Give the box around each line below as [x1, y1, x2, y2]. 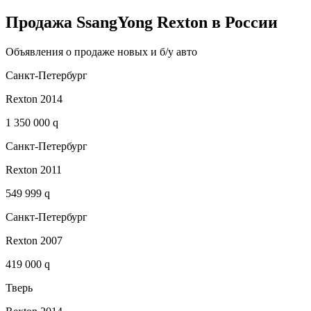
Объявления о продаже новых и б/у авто [6, 45, 197, 58]
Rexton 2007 [6, 234, 62, 246]
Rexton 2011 [6, 163, 62, 176]
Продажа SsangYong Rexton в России [6, 12, 278, 31]
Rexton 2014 [6, 92, 62, 105]
